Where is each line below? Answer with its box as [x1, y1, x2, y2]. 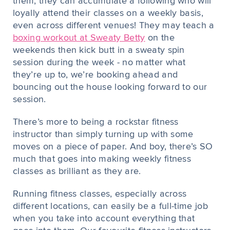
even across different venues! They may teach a [13, 21, 215, 30]
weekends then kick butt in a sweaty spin [13, 46, 185, 55]
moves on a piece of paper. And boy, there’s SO [13, 142, 213, 151]
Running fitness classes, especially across [13, 189, 187, 199]
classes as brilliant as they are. [13, 167, 141, 176]
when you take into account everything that [13, 214, 195, 223]
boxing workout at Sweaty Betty [13, 33, 145, 43]
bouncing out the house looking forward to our [13, 83, 207, 92]
